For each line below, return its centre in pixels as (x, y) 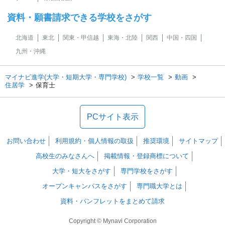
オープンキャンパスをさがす (85, 186)
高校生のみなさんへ (65, 156)
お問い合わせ (26, 141)
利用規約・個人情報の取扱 (94, 141)
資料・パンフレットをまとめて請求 (113, 201)
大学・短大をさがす (81, 171)
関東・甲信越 (81, 38)
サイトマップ (198, 141)
